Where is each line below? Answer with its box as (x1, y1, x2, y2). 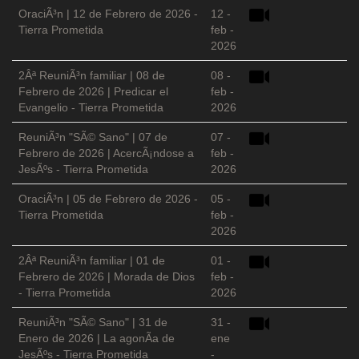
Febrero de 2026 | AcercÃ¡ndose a (18, 147, 194, 160)
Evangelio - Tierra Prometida (18, 101, 163, 115)
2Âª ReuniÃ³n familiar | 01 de (18, 254, 165, 268)
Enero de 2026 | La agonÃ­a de (18, 332, 175, 345)
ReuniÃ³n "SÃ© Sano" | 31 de (18, 316, 167, 329)
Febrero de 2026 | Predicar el (18, 85, 168, 99)
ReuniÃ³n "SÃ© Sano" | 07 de (18, 131, 167, 144)
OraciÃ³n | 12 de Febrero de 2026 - (18, 7, 198, 21)
